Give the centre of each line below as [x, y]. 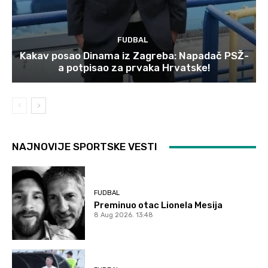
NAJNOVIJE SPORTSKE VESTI [85, 147]
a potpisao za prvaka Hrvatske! [134, 68]
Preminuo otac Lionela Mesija [159, 205]
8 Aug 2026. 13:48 [124, 215]
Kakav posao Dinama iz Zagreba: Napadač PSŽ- [134, 56]
